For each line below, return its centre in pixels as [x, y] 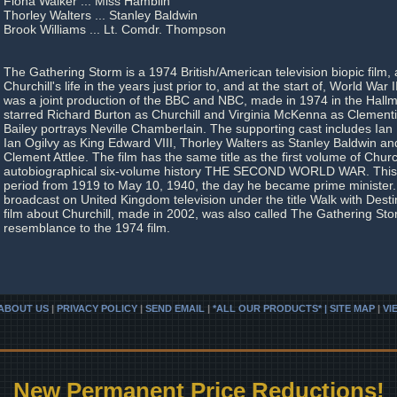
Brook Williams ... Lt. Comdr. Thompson [115, 29]
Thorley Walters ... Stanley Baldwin [101, 15]
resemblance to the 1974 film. [87, 228]
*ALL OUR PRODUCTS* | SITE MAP [294, 308]
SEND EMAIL [175, 308]
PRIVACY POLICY [97, 308]
